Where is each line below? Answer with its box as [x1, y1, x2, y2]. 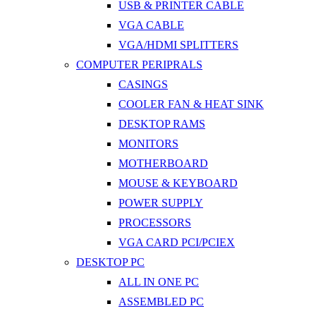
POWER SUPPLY [119, 196, 203, 209]
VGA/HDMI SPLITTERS [119, 38, 238, 51]
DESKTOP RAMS [119, 117, 205, 130]
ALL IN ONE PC [119, 275, 199, 288]
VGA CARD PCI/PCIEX [119, 236, 235, 248]
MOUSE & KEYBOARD [119, 176, 238, 189]
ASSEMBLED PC [119, 295, 204, 308]
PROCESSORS [119, 216, 191, 229]
